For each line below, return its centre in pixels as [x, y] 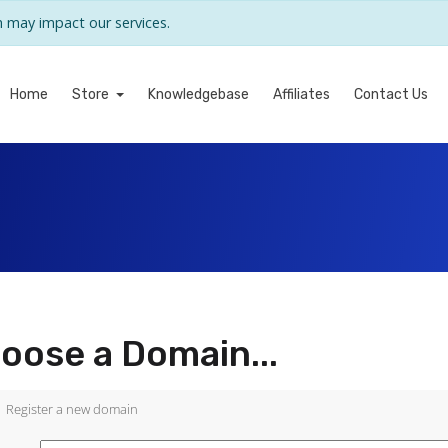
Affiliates [302, 94]
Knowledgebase [199, 94]
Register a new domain [72, 409]
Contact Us [391, 94]
